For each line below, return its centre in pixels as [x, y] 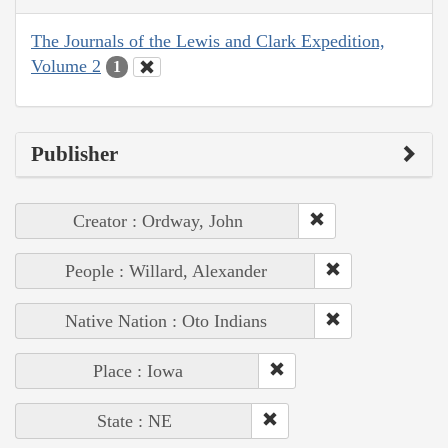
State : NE [134, 421]
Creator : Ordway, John [157, 221]
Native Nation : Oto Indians [165, 321]
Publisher [74, 154]
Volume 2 [66, 65]
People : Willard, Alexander [165, 271]
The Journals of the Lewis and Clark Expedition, [208, 40]
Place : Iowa [137, 371]
